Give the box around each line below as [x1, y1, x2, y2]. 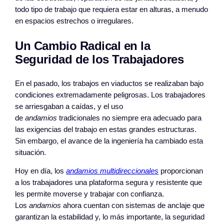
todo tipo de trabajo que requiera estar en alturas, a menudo [15, 5, 208, 13]
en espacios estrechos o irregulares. [15, 16, 134, 25]
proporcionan [158, 167, 203, 175]
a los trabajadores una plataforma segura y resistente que [15, 178, 202, 187]
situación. [15, 148, 46, 156]
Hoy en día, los [15, 167, 66, 175]
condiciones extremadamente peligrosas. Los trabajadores [15, 90, 206, 99]
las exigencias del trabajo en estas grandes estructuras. [15, 125, 197, 133]
